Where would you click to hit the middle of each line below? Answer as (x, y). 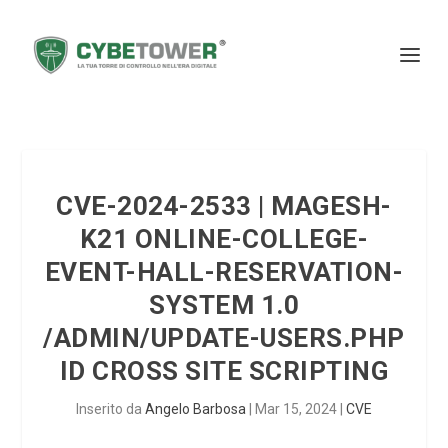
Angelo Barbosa (195, 409)
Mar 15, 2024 (296, 409)
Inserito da (110, 409)
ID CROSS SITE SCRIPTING (224, 371)
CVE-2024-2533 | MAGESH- (224, 206)
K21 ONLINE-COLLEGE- (224, 239)
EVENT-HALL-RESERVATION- (224, 272)
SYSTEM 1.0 (224, 305)
